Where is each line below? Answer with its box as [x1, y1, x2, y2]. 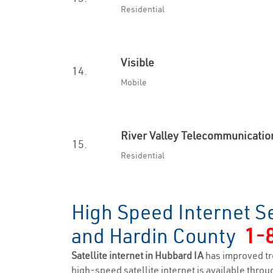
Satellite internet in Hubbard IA [71, 249, 205, 261]
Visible [121, 55, 154, 69]
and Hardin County [71, 223, 244, 249]
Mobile [121, 77, 147, 88]
